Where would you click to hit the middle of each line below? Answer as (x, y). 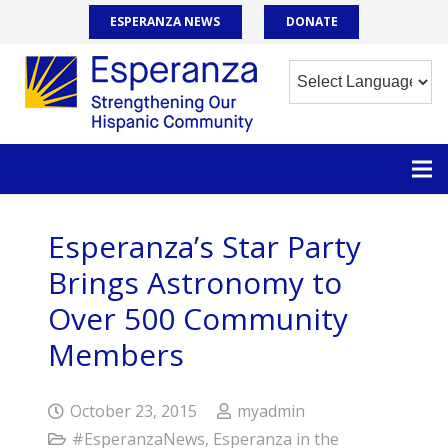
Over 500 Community (198, 318)
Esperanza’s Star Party (204, 246)
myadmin (270, 410)
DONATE (311, 21)
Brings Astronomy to (195, 282)
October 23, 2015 (134, 410)
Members (116, 354)
